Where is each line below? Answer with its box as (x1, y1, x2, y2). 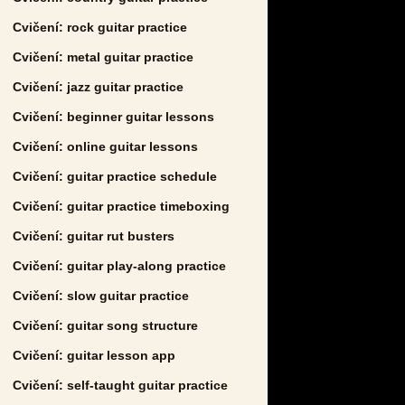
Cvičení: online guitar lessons (13, 138, 198, 154)
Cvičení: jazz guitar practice (13, 79, 184, 94)
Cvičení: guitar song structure (13, 317, 198, 333)
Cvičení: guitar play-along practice (13, 258, 226, 273)
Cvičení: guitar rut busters (13, 228, 174, 243)
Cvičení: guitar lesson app (13, 347, 175, 363)
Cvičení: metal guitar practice (13, 49, 193, 64)
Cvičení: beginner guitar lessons (13, 108, 214, 124)
